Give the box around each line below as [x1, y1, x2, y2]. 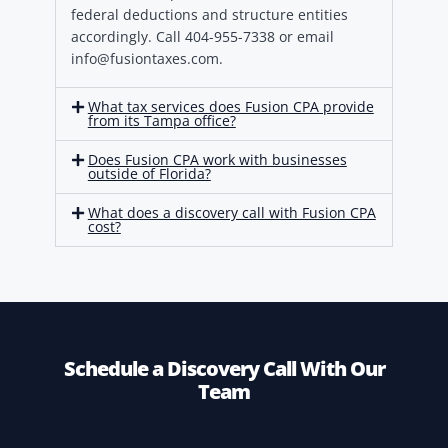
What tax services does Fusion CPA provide [87, 97, 374, 117]
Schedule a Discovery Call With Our [63, 355, 385, 383]
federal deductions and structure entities [71, 5, 348, 25]
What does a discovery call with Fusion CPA [87, 203, 376, 223]
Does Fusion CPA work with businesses [87, 150, 347, 170]
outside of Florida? [87, 164, 211, 184]
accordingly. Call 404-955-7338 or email [71, 27, 334, 47]
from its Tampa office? [87, 111, 236, 131]
